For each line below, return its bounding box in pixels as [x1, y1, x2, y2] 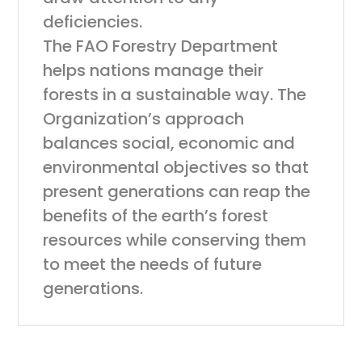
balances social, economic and [43, 132, 296, 154]
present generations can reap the [43, 180, 311, 203]
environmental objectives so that [43, 156, 309, 179]
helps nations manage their [43, 59, 264, 82]
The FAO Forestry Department [43, 35, 279, 57]
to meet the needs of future [43, 253, 263, 276]
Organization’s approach [43, 107, 245, 130]
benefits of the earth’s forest [43, 204, 269, 227]
